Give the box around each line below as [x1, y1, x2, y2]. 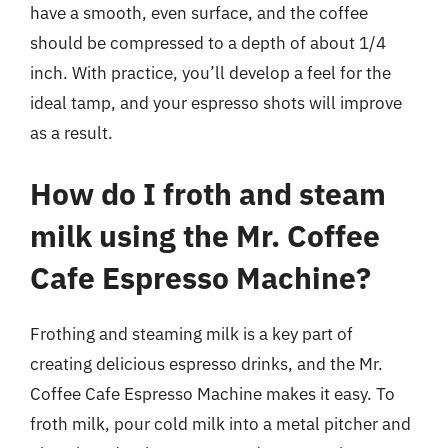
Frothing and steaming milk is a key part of [30, 323, 353, 345]
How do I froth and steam [30, 174, 386, 213]
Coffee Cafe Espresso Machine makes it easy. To [30, 383, 395, 405]
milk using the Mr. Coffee [30, 216, 380, 255]
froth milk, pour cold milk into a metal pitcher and [30, 413, 411, 435]
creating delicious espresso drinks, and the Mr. [30, 353, 383, 375]
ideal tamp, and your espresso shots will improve [30, 91, 402, 114]
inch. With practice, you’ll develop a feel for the [30, 61, 391, 84]
